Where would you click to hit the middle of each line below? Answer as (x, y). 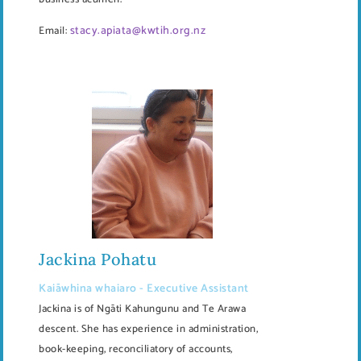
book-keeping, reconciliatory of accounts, (136, 349)
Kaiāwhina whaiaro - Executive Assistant (144, 288)
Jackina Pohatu (98, 259)
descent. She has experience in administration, (148, 329)
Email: (53, 31)
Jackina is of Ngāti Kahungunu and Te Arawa (142, 309)
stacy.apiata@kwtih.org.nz (137, 31)
